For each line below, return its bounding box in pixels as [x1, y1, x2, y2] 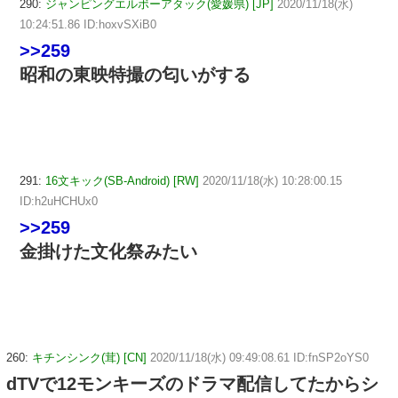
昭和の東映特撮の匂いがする [20, 65, 251, 85]
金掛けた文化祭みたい [20, 241, 197, 261]
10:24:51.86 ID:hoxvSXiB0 [20, 18, 156, 32]
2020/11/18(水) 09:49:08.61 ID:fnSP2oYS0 [150, 350, 369, 364]
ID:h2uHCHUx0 [20, 194, 98, 208]
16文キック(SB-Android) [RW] [45, 173, 199, 187]
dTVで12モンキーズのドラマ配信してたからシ [6, 373, 378, 394]
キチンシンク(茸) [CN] [32, 350, 147, 364]
